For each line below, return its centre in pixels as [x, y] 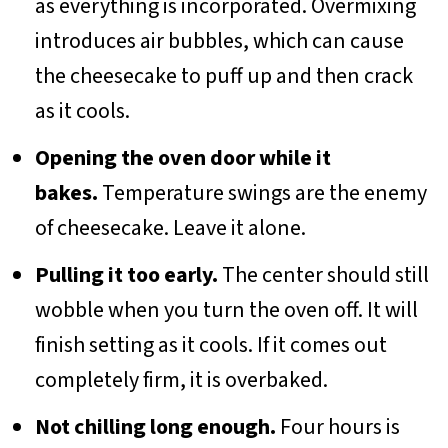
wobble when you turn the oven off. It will [226, 309]
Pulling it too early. [126, 274]
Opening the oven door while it [182, 157]
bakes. [66, 192]
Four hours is [337, 426]
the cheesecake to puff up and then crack [223, 75]
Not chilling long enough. [155, 426]
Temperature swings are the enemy [262, 192]
